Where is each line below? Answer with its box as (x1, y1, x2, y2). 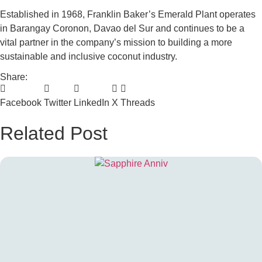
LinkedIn (74, 97, 109, 108)
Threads (120, 97, 155, 108)
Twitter (44, 97, 71, 108)
